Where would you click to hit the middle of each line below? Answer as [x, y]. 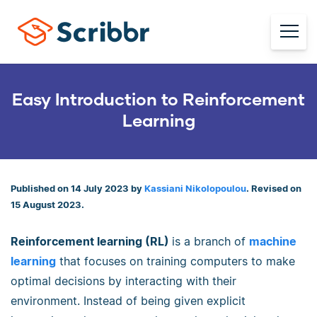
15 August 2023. [47, 205]
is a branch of [211, 241]
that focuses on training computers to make [175, 261]
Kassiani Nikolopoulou [195, 189]
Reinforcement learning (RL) [91, 241]
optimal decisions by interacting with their [123, 281]
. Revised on [274, 189]
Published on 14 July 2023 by [77, 189]
